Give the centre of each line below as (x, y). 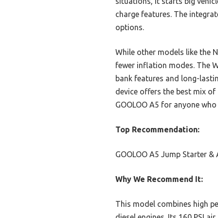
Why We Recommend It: (159, 179)
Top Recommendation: (157, 130)
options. (130, 27)
